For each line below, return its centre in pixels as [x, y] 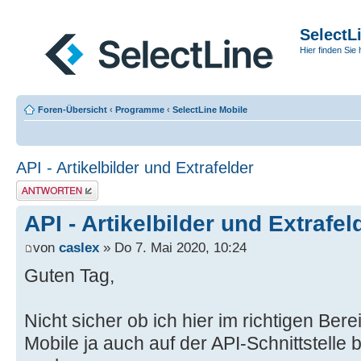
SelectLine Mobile [210, 110]
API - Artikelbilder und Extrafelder [135, 168]
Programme [140, 110]
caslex [79, 248]
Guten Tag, [69, 276]
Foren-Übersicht [73, 110]
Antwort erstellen [49, 185]
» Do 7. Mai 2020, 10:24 [173, 248]
